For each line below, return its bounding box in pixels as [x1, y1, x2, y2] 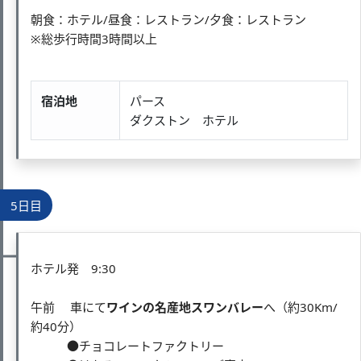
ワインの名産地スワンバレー [106, 298, 263, 315]
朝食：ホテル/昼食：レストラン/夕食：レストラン [31, 10, 306, 27]
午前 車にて [31, 298, 106, 315]
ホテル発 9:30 [31, 259, 116, 276]
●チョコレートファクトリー [31, 337, 224, 354]
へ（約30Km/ [263, 298, 338, 315]
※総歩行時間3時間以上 [31, 30, 157, 47]
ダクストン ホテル [130, 111, 239, 128]
